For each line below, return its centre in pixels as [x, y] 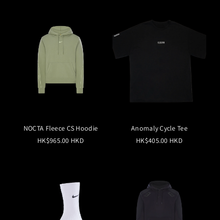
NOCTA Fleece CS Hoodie [61, 128]
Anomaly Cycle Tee [159, 128]
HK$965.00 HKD [61, 140]
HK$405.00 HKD [159, 140]
